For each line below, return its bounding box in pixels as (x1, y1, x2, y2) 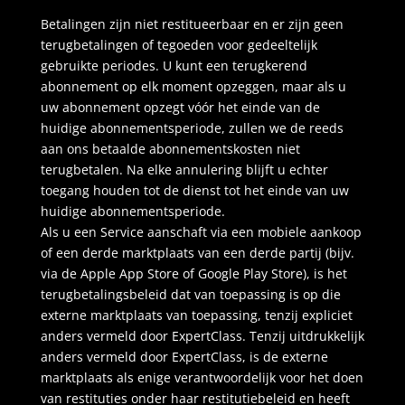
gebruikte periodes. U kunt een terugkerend (40, 57, 307, 74)
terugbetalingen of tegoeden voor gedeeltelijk (40, 36, 317, 53)
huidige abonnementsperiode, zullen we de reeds (40, 119, 344, 137)
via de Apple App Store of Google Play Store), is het (40, 265, 347, 282)
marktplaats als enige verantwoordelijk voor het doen (40, 369, 363, 386)
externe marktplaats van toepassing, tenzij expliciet (40, 306, 353, 324)
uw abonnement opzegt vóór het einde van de (40, 99, 320, 116)
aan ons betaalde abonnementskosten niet (40, 140, 300, 157)
